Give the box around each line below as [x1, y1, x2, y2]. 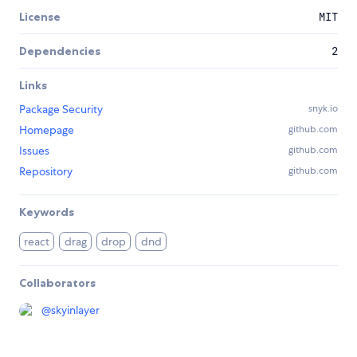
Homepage [19, 122, 74, 137]
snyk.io [308, 101, 338, 115]
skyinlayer [51, 302, 100, 317]
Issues [19, 143, 49, 158]
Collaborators [19, 275, 96, 290]
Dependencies [19, 43, 100, 58]
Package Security [19, 101, 103, 116]
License [19, 9, 61, 24]
